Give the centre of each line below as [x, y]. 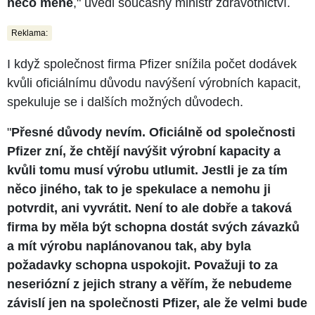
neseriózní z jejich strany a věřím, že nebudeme [149, 284]
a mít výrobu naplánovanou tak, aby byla [129, 246]
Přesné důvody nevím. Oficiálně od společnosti [153, 132]
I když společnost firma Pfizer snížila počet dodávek [152, 64]
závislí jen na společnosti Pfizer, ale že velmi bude [157, 303]
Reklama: [30, 33]
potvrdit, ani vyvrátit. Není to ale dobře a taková [149, 208]
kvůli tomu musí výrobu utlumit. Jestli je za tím [147, 170]
